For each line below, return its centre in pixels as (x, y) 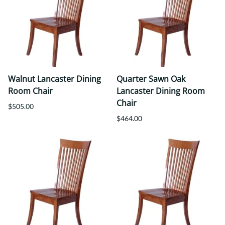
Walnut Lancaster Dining (54, 79)
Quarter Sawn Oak (151, 79)
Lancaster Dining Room (161, 91)
